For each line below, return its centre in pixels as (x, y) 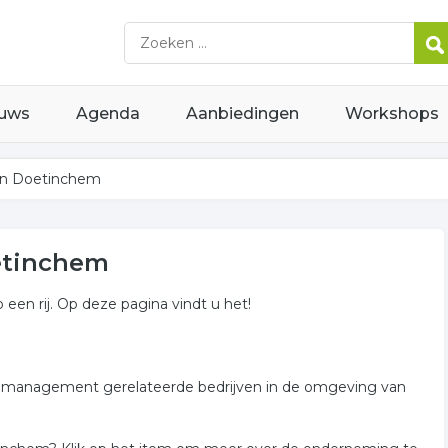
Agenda (108, 113)
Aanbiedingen (242, 113)
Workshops (392, 113)
